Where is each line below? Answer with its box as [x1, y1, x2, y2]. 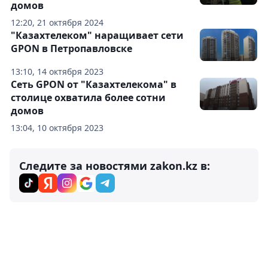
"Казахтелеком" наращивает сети [11, 29, 184, 42]
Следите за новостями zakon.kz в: [19, 159, 210, 173]
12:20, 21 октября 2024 [11, 17, 103, 29]
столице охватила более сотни [11, 91, 166, 105]
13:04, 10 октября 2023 [11, 122, 103, 134]
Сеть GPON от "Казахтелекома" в [11, 78, 176, 92]
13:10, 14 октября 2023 [11, 66, 103, 78]
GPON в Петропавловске [11, 42, 132, 56]
